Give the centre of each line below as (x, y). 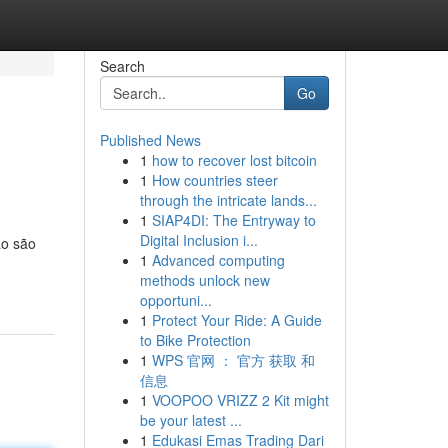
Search (122, 66)
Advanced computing (218, 260)
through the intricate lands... (228, 200)
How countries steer (214, 180)
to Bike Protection (195, 340)
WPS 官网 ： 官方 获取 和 (233, 360)
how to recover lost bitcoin (234, 160)
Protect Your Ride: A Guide (236, 320)
